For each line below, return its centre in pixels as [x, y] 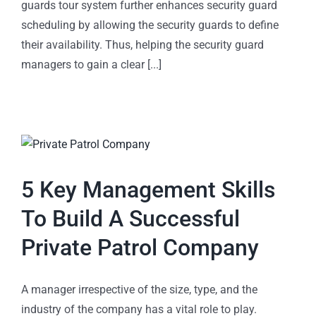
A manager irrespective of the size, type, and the [139, 289]
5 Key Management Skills [148, 189]
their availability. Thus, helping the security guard [142, 44]
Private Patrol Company [140, 247]
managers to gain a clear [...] [91, 64]
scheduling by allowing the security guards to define [150, 25]
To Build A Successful [130, 218]
